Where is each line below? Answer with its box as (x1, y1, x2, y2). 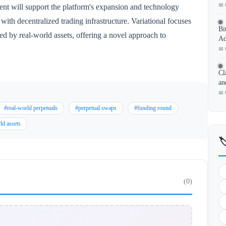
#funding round (134, 104, 172, 111)
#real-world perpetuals (4, 104, 58, 111)
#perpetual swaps (75, 104, 117, 111)
